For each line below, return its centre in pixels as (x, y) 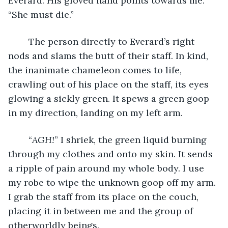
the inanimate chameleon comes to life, (96, 70)
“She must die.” (41, 14)
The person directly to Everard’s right (23, 41)
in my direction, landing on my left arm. (95, 112)
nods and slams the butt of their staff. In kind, (109, 55)
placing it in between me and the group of (102, 211)
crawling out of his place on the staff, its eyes (110, 84)
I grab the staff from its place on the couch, (105, 196)
